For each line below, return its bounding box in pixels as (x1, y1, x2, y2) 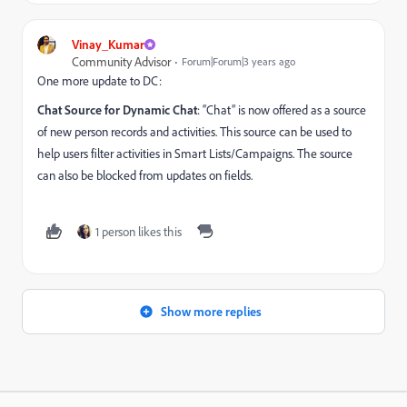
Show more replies (160, 303, 262, 320)
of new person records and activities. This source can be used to (37, 124, 352, 140)
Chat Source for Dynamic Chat (37, 102, 197, 118)
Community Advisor (72, 54, 171, 70)
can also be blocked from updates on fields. (37, 167, 253, 184)
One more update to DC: (37, 73, 162, 89)
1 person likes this (95, 223, 182, 240)
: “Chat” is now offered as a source (197, 102, 366, 118)
